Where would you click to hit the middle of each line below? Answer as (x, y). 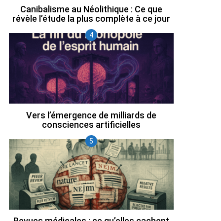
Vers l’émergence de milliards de (91, 115)
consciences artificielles (91, 124)
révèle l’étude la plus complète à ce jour (91, 18)
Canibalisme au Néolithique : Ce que (91, 9)
